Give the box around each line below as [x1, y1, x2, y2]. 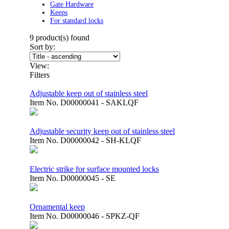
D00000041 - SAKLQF [60, 98, 139, 107]
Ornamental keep [30, 202, 85, 211]
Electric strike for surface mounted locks [30, 165, 159, 173]
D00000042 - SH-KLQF [60, 136, 141, 145]
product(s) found [36, 33, 89, 42]
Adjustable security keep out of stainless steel [30, 127, 175, 135]
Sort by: [30, 42, 55, 51]
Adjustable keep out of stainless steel [30, 89, 148, 98]
